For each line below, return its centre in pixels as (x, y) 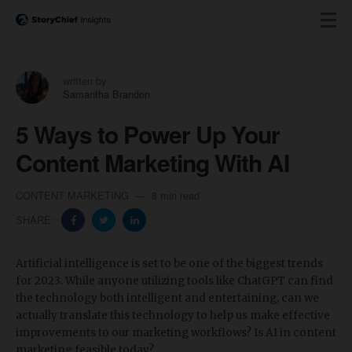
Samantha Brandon (106, 94)
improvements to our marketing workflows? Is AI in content (176, 333)
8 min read (176, 195)
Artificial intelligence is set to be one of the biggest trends (169, 264)
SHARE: (37, 220)
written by (84, 81)
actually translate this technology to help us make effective (173, 315)
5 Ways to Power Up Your (148, 134)
